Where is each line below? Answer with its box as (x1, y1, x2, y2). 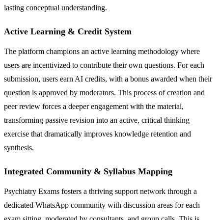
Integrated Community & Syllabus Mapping (4, 166, 172, 177)
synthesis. (4, 143, 34, 152)
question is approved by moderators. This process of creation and (4, 88, 205, 97)
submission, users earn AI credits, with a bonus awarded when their (4, 75, 212, 83)
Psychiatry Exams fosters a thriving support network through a (4, 187, 197, 196)
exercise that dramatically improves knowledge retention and (4, 130, 191, 138)
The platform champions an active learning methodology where (4, 47, 200, 56)
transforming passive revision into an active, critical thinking (4, 116, 190, 125)
